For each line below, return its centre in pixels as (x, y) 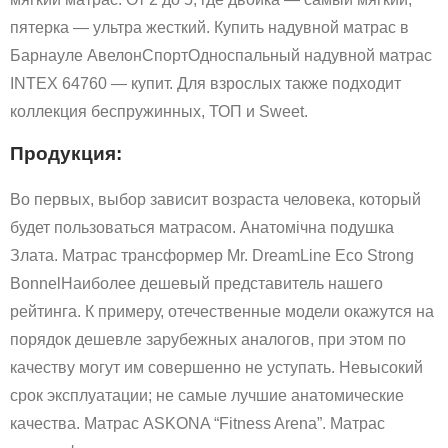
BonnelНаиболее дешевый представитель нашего (196, 284)
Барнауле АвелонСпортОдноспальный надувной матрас (221, 56)
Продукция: (66, 154)
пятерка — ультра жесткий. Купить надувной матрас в (209, 28)
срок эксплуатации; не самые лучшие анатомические (207, 396)
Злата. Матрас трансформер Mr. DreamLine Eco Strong (212, 256)
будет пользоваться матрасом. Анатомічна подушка (202, 228)
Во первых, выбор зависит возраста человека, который (215, 200)
